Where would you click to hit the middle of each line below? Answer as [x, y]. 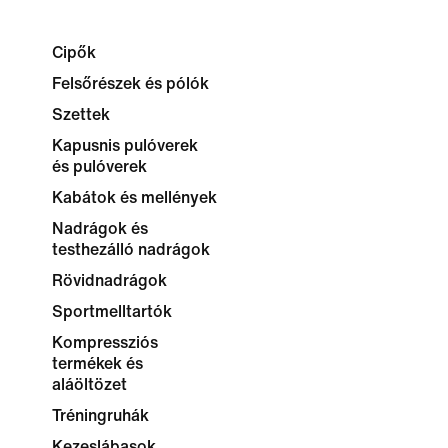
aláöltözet [89, 384]
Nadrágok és [100, 228]
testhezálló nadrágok [131, 249]
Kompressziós [105, 342]
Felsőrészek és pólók [130, 83]
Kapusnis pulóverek [125, 145]
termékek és [97, 363]
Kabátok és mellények [134, 197]
